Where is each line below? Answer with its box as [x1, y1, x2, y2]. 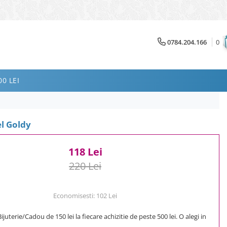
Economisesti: [53, 191, 96, 200]
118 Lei [68, 144, 102, 159]
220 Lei [69, 159, 101, 173]
